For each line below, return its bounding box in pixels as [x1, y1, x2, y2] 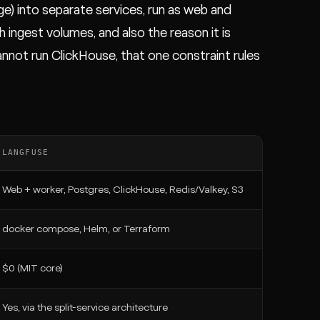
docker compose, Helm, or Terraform [2, 224, 170, 234]
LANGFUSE [2, 148, 49, 157]
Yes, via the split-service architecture [2, 303, 168, 313]
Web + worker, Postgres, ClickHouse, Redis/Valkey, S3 [2, 185, 244, 195]
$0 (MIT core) [2, 264, 63, 274]
